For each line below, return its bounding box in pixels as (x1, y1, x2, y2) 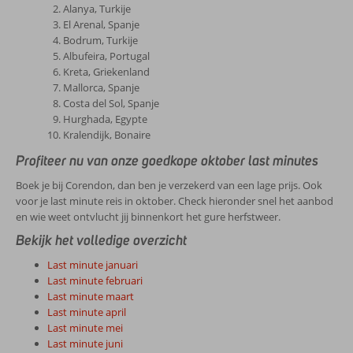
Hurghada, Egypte (63, 112, 147, 126)
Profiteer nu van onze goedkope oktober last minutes (16, 152, 318, 169)
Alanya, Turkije (63, 2, 131, 16)
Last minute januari (47, 258, 138, 272)
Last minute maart (47, 289, 134, 303)
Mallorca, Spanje (63, 80, 139, 95)
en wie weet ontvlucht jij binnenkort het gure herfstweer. (16, 210, 281, 224)
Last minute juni (47, 336, 123, 351)
